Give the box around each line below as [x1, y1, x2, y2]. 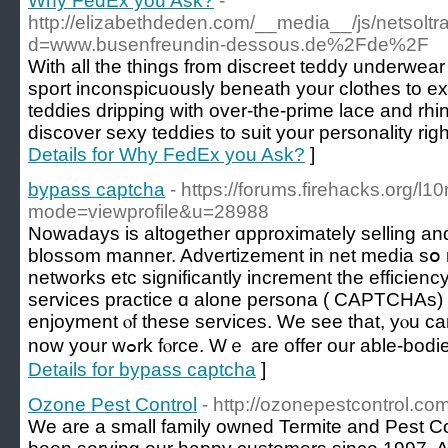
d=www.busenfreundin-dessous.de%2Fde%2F [28, 34, 429, 55]
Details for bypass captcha [28, 359, 256, 380]
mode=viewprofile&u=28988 [28, 201, 269, 222]
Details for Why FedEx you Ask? [28, 144, 305, 165]
